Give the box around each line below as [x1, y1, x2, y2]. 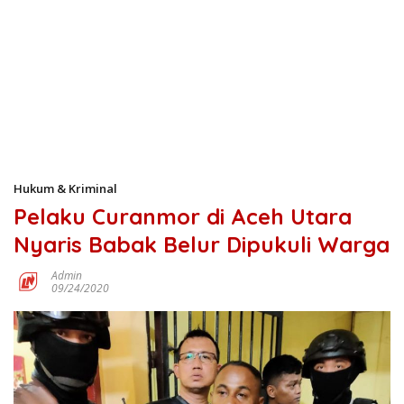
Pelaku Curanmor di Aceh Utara [14, 203, 352, 230]
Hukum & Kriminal [14, 180, 117, 197]
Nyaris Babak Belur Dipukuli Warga [14, 231, 390, 258]
